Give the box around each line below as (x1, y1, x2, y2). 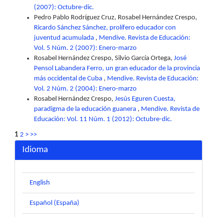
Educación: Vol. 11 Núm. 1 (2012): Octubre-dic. (34, 116, 172, 124)
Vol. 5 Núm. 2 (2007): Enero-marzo (34, 45, 137, 52)
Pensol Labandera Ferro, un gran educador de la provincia (34, 65, 200, 73)
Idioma (22, 145, 48, 155)
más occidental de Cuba (34, 75, 104, 83)
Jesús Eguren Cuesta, (115, 95, 175, 103)
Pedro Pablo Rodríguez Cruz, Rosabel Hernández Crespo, (34, 14, 197, 22)
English (30, 179, 50, 187)
